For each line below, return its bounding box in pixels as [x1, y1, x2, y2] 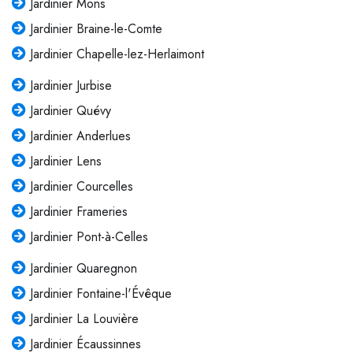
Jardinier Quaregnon [29, 259, 137, 278]
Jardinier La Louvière [29, 310, 139, 329]
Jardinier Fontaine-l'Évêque [29, 284, 172, 303]
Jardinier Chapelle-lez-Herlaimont [29, 45, 204, 64]
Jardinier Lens [29, 152, 102, 171]
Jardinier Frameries [29, 203, 128, 221]
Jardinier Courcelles [29, 177, 133, 196]
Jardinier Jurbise [29, 76, 112, 95]
